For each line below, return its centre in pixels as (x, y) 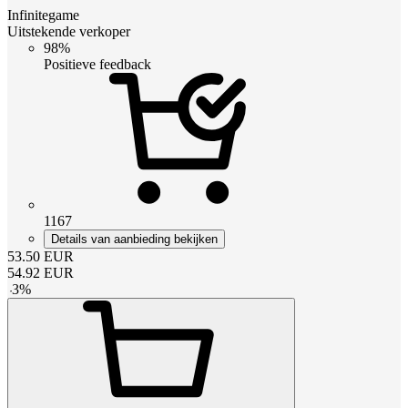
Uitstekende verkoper (69, 32)
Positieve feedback (97, 65)
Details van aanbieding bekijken (134, 240)
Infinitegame (43, 15)
